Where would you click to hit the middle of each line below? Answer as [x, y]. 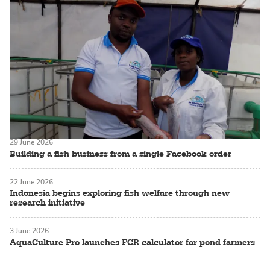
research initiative [47, 203]
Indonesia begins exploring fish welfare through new [120, 193]
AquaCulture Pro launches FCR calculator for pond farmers [132, 243]
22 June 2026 [31, 182]
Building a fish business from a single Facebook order [121, 153]
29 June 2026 [31, 143]
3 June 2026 [29, 231]
